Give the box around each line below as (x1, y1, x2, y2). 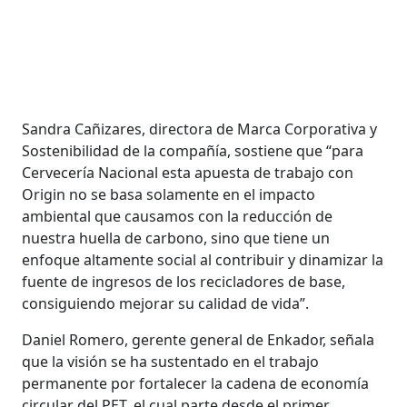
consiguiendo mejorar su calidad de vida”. (22, 293, 310, 313)
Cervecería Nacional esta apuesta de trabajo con (22, 162, 354, 183)
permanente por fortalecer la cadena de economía (22, 372, 370, 393)
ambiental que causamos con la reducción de (22, 205, 333, 226)
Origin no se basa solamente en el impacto (22, 184, 316, 204)
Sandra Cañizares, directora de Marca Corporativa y (22, 118, 378, 139)
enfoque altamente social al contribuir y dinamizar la (22, 249, 384, 270)
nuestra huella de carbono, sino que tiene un (22, 227, 331, 248)
